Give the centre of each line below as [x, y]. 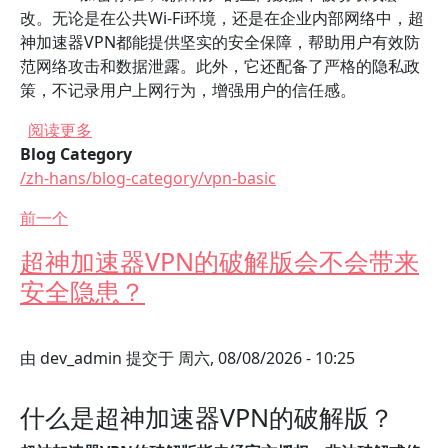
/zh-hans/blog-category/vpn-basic [148, 178]
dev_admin [81, 358]
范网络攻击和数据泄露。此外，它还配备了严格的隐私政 [220, 66]
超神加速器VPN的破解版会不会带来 [219, 261]
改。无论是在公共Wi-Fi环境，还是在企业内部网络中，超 [222, 18]
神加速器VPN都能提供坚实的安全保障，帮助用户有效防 [220, 42]
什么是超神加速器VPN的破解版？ [207, 417]
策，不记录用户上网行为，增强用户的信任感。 [188, 90]
